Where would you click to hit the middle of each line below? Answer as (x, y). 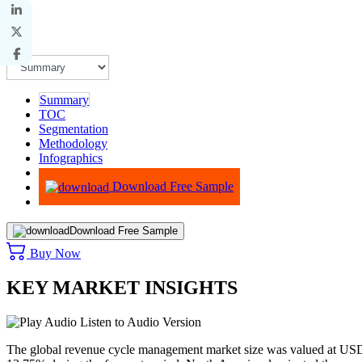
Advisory (63, 172)
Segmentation (74, 128)
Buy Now (54, 253)
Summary (64, 99)
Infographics (71, 158)
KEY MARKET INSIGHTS (122, 287)
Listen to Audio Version (139, 322)
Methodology (73, 143)
